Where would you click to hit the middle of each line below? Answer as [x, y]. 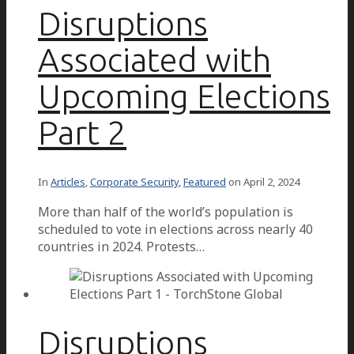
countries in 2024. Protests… [121, 247]
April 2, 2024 [271, 182]
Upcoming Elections [184, 96]
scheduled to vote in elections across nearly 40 [175, 230]
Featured [205, 182]
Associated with [154, 60]
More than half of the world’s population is [166, 212]
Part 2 [82, 132]
